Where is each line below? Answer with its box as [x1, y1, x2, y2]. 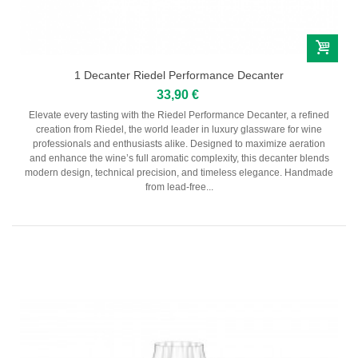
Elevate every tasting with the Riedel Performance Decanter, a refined [29, 109, 329, 121]
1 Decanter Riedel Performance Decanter [74, 68, 284, 82]
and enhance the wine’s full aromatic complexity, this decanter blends [29, 152, 329, 164]
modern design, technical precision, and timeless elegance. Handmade [25, 166, 333, 178]
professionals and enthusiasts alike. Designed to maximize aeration [33, 137, 325, 149]
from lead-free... [145, 181, 213, 193]
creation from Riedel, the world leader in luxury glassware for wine [36, 123, 322, 135]
